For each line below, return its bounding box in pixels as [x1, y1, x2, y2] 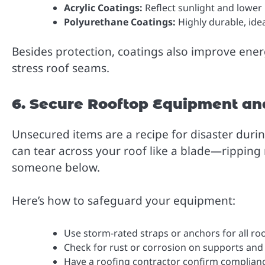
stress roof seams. [12, 60, 109, 76]
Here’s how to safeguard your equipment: [12, 193, 235, 209]
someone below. [12, 159, 100, 175]
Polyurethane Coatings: [64, 15, 176, 28]
